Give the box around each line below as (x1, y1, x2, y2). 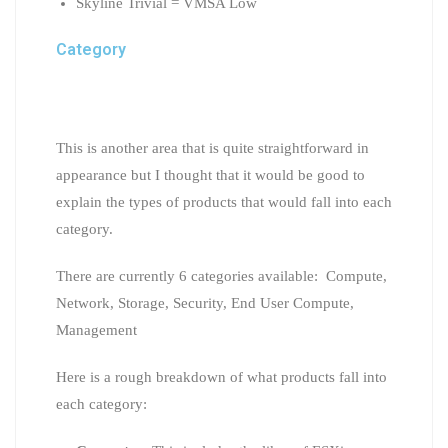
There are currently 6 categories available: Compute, (56, 267, 387, 284)
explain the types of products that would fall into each (56, 193, 392, 210)
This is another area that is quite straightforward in (56, 139, 369, 156)
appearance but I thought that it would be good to (56, 166, 365, 183)
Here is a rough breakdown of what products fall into (56, 368, 387, 385)
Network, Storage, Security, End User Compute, (56, 294, 354, 311)
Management (56, 321, 137, 338)
